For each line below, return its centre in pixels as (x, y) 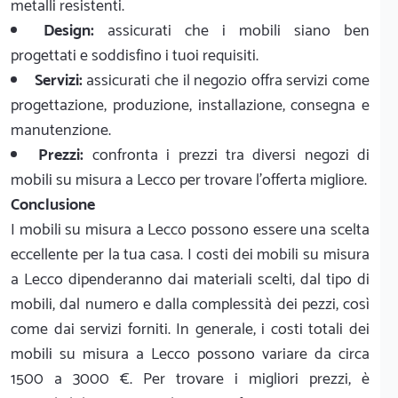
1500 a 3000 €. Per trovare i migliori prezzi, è (190, 380)
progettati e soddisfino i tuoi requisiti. (135, 56)
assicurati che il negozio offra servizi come (226, 81)
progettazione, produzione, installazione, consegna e (190, 106)
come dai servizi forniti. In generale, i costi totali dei (190, 330)
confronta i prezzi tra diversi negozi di (227, 156)
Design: (69, 32)
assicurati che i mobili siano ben (232, 32)
